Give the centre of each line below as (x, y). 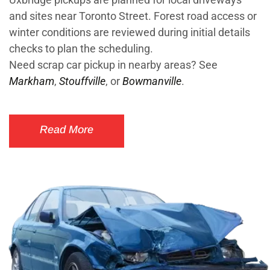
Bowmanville (152, 81)
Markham (32, 81)
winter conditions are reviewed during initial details (130, 33)
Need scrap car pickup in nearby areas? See (113, 65)
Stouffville (82, 81)
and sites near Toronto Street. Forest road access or (133, 16)
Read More (67, 130)
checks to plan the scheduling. (81, 49)
